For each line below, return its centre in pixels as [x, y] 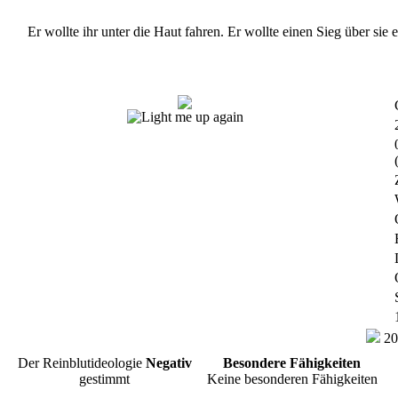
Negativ [168, 363]
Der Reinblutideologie [81, 363]
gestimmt [104, 379]
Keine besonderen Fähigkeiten [292, 379]
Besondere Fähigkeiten [292, 363]
